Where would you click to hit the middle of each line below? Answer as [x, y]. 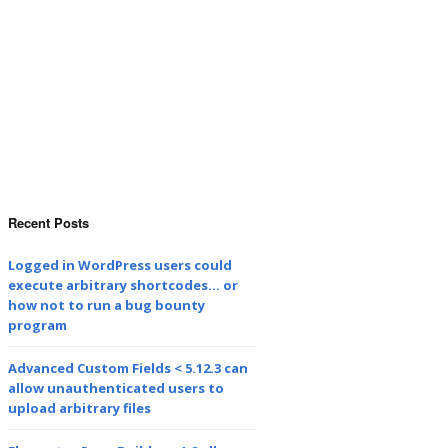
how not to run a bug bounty [106, 305]
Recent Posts [48, 222]
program [37, 325]
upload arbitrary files [79, 408]
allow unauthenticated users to [116, 388]
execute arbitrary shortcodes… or [123, 285]
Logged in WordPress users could [120, 265]
